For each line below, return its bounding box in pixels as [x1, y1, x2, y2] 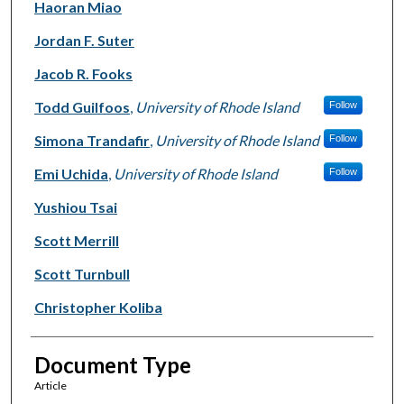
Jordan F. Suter [33, 32, 134, 50]
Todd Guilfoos [33, 98, 130, 116]
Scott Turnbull [33, 265, 130, 283]
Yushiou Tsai [33, 198, 117, 216]
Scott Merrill [33, 232, 119, 250]
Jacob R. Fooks [33, 65, 133, 83]
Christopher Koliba [33, 298, 162, 317]
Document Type [33, 352, 191, 379]
